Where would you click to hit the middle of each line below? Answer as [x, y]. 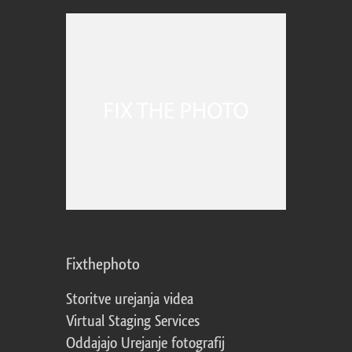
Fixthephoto [103, 264]
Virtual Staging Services [133, 321]
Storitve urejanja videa [130, 299]
